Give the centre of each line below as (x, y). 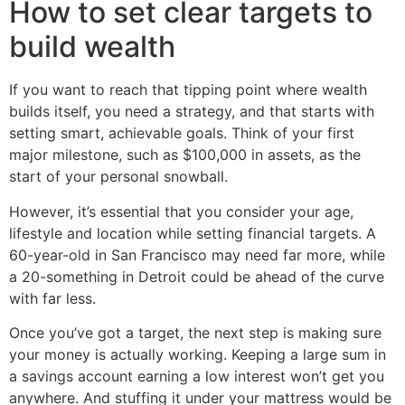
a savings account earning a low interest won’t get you (197, 377)
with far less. (52, 298)
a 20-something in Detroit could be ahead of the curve (197, 276)
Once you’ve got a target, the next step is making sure (195, 333)
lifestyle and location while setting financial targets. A (193, 233)
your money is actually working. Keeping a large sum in (198, 355)
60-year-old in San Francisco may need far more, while (197, 254)
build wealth (92, 47)
